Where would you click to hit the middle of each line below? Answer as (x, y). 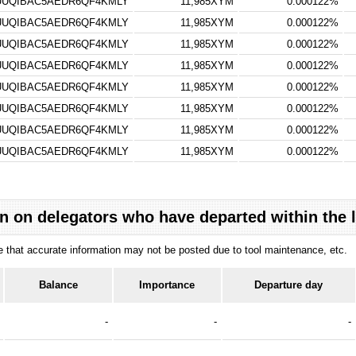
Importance (167, 284)
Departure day (289, 284)
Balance (58, 284)
